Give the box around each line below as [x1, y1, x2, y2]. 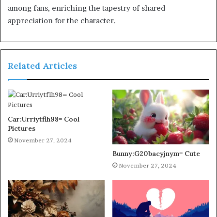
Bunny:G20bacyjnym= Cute [112, 149, 200, 158]
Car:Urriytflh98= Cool [8, 115, 79, 124]
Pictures [8, 124, 35, 133]
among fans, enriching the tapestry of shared [8, 3, 165, 13]
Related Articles [8, 60, 77, 72]
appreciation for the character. [8, 16, 116, 26]
